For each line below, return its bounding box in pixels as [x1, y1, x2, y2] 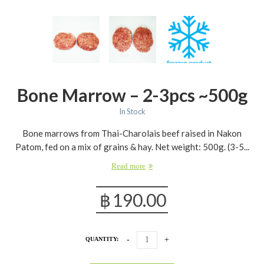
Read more [111, 161, 146, 170]
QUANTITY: [85, 235, 118, 242]
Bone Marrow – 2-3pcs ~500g [16, 84, 247, 105]
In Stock [118, 106, 146, 116]
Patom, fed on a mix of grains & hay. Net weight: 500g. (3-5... [15, 141, 249, 152]
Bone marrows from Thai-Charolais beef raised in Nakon [22, 127, 242, 138]
